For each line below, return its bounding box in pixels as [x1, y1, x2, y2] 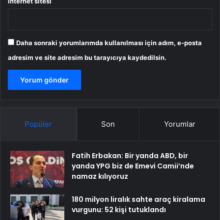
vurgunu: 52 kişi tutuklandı [72, 205, 166, 215]
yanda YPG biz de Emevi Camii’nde [72, 161, 194, 171]
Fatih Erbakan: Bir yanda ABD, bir [72, 151, 188, 161]
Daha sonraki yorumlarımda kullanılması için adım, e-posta [16, 39, 202, 47]
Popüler [25, 119, 53, 129]
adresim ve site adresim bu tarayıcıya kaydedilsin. [8, 54, 166, 62]
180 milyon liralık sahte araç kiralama [72, 194, 205, 205]
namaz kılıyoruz [72, 171, 128, 182]
